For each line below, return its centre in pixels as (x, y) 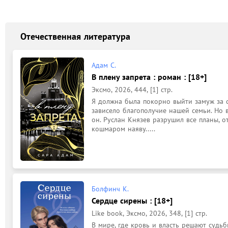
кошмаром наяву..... (123, 129)
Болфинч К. (110, 189)
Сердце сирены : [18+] (132, 200)
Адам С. (104, 65)
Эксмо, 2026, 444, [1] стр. (132, 90)
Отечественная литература (75, 36)
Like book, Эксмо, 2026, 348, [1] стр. (149, 213)
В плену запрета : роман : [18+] (149, 77)
